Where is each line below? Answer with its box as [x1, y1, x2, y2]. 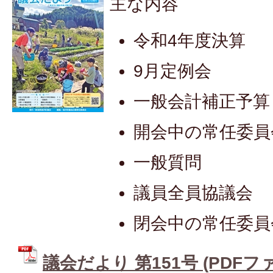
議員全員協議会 [133, 183, 253, 202]
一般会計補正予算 [133, 91, 271, 111]
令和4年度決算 [133, 30, 246, 50]
